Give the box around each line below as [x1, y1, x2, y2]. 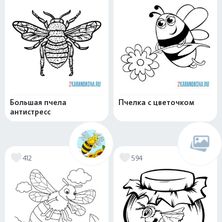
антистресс [10, 107, 51, 117]
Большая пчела [10, 98, 66, 108]
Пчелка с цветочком [118, 98, 194, 108]
